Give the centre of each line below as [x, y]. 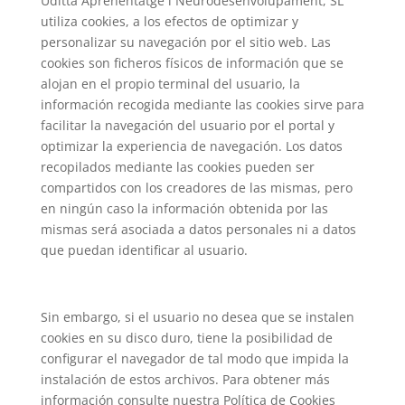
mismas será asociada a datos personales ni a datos [198, 229]
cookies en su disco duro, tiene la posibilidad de [186, 338]
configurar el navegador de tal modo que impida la [194, 358]
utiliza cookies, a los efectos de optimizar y [169, 21]
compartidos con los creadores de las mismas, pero [196, 188]
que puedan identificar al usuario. [144, 250]
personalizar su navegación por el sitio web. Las [185, 42]
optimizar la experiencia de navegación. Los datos [191, 146]
